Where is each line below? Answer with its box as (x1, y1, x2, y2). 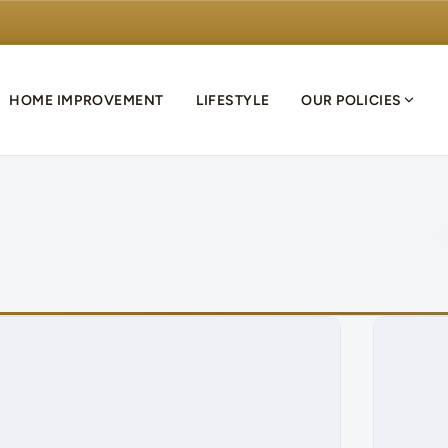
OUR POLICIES (301, 91, 402, 109)
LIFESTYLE (196, 91, 270, 109)
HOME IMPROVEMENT (9, 91, 165, 109)
